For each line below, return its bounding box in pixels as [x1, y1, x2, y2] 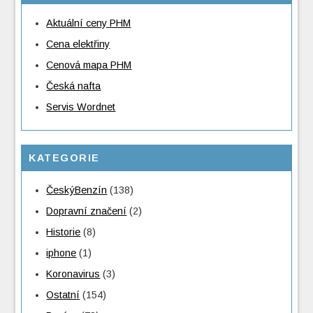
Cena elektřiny [46, 38, 110, 50]
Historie [46, 226, 81, 238]
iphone [46, 247, 77, 259]
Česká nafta [46, 80, 101, 92]
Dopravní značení [46, 205, 127, 217]
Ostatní [46, 289, 80, 301]
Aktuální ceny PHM [46, 17, 131, 29]
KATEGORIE [29, 152, 100, 164]
